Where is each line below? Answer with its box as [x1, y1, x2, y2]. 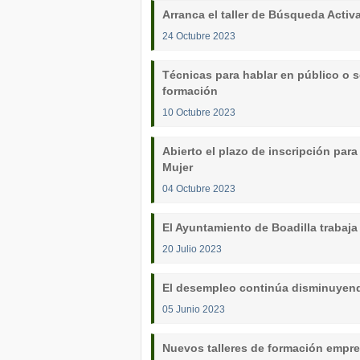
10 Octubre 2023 [162, 107, 235, 117]
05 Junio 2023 [162, 304, 225, 314]
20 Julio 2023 [162, 243, 222, 254]
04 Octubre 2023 [162, 183, 235, 194]
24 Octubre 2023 [162, 31, 235, 41]
